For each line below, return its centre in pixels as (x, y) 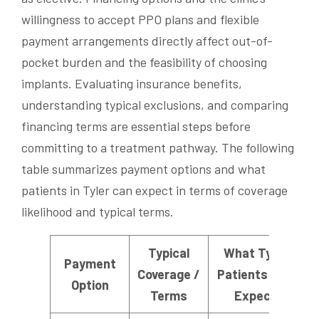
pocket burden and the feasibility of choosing (144, 62)
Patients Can (255, 274)
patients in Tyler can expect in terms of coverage (155, 190)
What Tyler (255, 253)
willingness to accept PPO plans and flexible (140, 20)
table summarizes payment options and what (143, 169)
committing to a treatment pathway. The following (158, 148)
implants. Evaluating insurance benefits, (132, 84)
